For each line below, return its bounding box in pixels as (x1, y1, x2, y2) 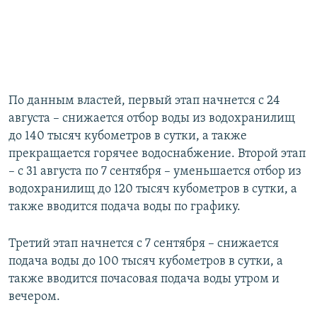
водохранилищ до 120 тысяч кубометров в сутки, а (8, 183, 297, 197)
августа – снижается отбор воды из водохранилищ (8, 112, 295, 126)
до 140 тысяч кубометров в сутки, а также (8, 129, 247, 144)
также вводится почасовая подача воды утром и (8, 272, 279, 287)
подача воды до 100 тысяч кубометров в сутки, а (8, 255, 283, 269)
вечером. (8, 290, 60, 304)
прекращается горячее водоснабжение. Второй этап (8, 147, 306, 161)
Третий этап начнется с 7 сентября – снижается (8, 237, 279, 251)
